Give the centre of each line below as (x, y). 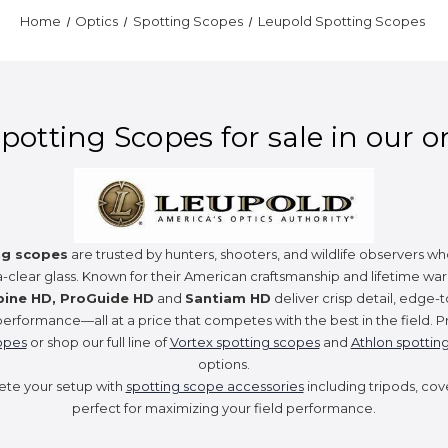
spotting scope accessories (214, 385)
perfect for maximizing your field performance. (224, 407)
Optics (97, 21)
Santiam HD (228, 297)
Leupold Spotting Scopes (341, 21)
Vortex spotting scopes (244, 341)
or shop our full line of (98, 341)
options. (224, 363)
